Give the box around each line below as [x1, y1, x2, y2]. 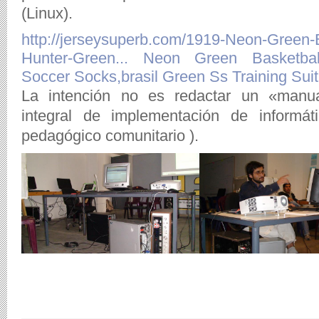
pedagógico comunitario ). [21, 127, 199, 145]
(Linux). [21, 4, 73, 22]
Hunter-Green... [21, 49, 128, 67]
